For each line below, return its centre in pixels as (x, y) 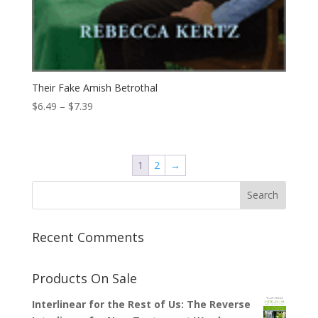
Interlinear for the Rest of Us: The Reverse (141, 304)
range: (106, 122)
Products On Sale (84, 278)
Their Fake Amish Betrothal (94, 88)
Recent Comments (88, 237)
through (110, 155)
